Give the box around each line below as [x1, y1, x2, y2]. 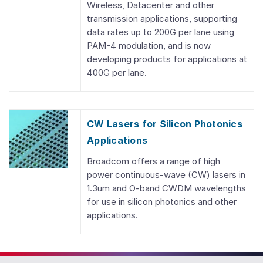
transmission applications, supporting [87, 13, 237, 24]
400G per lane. [87, 67, 147, 78]
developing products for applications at [87, 53, 247, 65]
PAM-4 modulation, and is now [87, 40, 211, 51]
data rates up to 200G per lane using [87, 26, 234, 38]
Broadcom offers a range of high [87, 156, 220, 167]
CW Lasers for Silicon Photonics [87, 118, 242, 130]
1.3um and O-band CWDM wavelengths [87, 183, 246, 194]
